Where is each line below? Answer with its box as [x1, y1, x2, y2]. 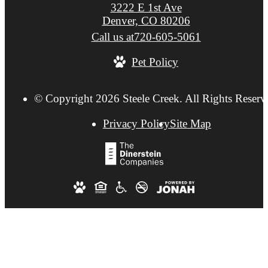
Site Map [169, 117, 211, 130]
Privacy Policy [102, 117, 170, 130]
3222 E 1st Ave [110, 1, 182, 14]
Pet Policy [132, 56, 178, 69]
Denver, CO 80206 [102, 14, 190, 28]
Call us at [91, 31, 134, 44]
